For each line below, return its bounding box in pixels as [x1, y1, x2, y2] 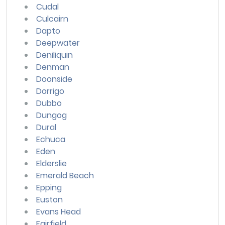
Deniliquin [36, 49, 73, 61]
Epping [36, 181, 62, 193]
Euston [36, 193, 63, 205]
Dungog [36, 109, 67, 121]
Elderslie [36, 157, 67, 169]
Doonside [36, 73, 72, 85]
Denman [36, 61, 69, 73]
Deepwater [36, 37, 80, 49]
